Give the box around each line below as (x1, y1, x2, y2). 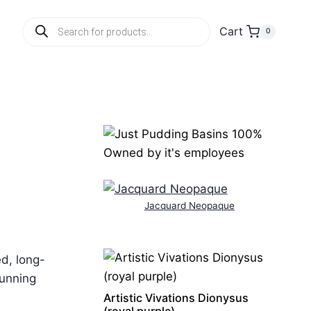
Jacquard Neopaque (144, 200, 235, 211)
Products (22, 15, 72, 30)
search (22, 27, 60, 42)
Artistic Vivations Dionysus (103, 291, 249, 305)
